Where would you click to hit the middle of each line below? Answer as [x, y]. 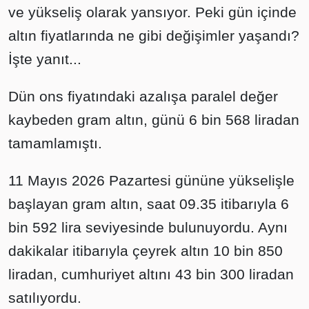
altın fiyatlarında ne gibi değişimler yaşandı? [154, 36]
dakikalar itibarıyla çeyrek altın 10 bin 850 [146, 251]
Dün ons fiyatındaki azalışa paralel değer [143, 96]
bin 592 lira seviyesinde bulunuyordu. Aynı [148, 227]
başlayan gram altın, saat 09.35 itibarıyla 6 [149, 204]
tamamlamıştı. [55, 143]
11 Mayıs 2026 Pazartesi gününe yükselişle [151, 180]
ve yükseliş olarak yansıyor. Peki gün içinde [152, 12]
